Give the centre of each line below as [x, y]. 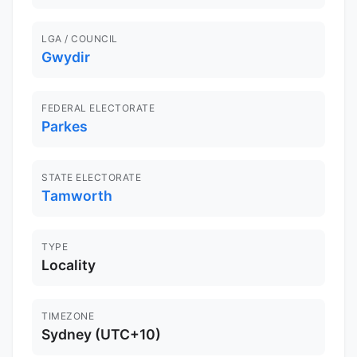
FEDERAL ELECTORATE [98, 108]
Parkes [65, 127]
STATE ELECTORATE [91, 178]
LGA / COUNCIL [80, 39]
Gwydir [66, 57]
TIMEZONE [68, 316]
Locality [69, 265]
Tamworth [77, 196]
